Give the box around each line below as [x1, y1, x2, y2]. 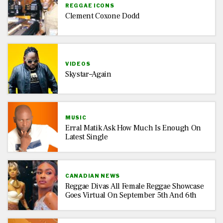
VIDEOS [65, 60, 91, 67]
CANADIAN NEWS [65, 172, 120, 179]
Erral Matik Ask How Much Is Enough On [65, 122, 202, 133]
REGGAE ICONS [65, 2, 114, 8]
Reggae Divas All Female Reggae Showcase [65, 181, 204, 191]
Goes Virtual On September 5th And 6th [65, 190, 197, 200]
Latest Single [65, 131, 108, 142]
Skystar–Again [65, 69, 111, 79]
